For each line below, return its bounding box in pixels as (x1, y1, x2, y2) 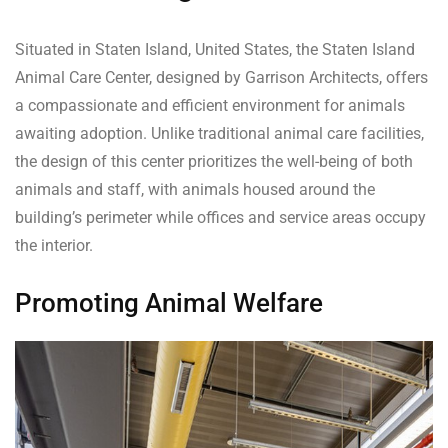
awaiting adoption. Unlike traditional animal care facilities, (15, 124, 424, 144)
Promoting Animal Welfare (15, 288, 323, 319)
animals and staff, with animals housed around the (15, 180, 375, 200)
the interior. (15, 236, 93, 256)
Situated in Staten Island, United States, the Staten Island (15, 40, 415, 60)
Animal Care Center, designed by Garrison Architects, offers (15, 68, 428, 88)
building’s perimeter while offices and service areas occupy (15, 208, 426, 228)
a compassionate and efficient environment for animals (15, 96, 405, 116)
